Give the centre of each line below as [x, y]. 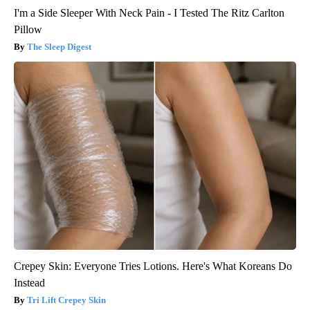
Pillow [28, 30]
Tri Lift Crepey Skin [66, 300]
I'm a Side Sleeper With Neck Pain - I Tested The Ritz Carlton [149, 13]
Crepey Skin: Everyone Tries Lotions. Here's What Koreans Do [153, 266]
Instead [29, 283]
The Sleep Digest [59, 47]
